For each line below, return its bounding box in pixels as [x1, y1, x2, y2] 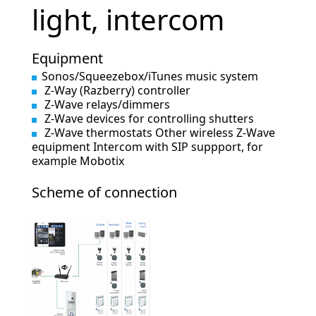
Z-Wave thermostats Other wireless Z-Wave [41, 124, 275, 140]
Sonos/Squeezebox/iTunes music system [41, 68, 258, 84]
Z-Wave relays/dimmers [41, 96, 170, 112]
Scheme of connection [31, 182, 177, 202]
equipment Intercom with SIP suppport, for [31, 138, 263, 154]
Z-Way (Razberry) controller [41, 82, 190, 98]
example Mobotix [31, 152, 124, 169]
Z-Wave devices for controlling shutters [41, 110, 254, 126]
